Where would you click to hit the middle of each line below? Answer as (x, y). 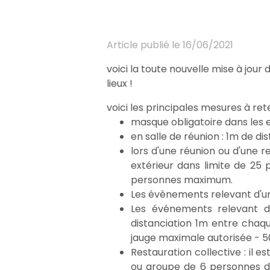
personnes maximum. (182, 180)
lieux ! (120, 83)
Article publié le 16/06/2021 (170, 45)
